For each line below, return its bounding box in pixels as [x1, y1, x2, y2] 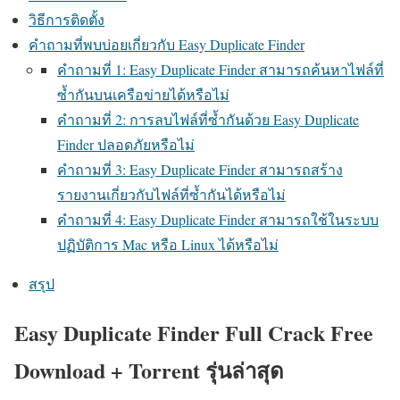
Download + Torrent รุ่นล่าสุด [14, 354, 284, 386]
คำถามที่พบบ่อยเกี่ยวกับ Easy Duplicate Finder [29, 35, 304, 54]
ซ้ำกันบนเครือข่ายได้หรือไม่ [57, 85, 229, 104]
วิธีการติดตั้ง [29, 10, 104, 29]
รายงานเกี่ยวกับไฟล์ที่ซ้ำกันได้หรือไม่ [57, 185, 286, 204]
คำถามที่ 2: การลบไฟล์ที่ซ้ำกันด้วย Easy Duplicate [57, 110, 359, 129]
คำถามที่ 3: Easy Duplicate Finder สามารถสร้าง [57, 160, 343, 179]
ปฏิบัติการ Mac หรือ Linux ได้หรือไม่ [57, 235, 279, 254]
